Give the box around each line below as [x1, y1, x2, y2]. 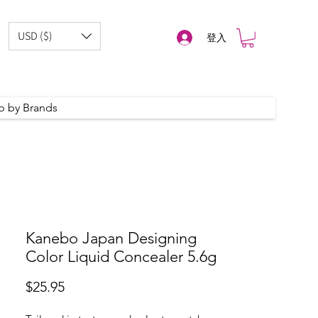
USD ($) [18, 28, 53, 43]
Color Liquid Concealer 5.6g [26, 247, 216, 266]
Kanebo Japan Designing [26, 229, 197, 248]
